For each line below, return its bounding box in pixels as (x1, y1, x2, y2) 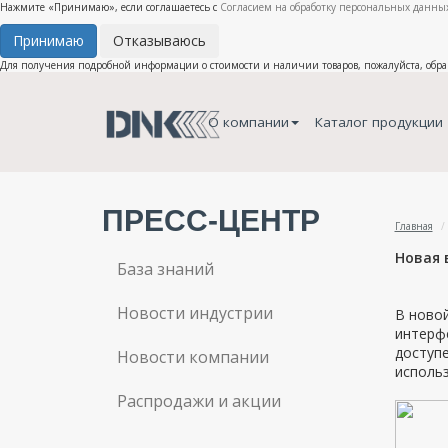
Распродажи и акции (117, 390, 281, 412)
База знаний (117, 258, 214, 280)
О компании (207, 113, 289, 131)
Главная (394, 219, 433, 233)
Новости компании (117, 346, 269, 368)
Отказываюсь (113, 31, 206, 50)
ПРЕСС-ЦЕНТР (102, 204, 320, 237)
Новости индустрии (117, 302, 273, 324)
